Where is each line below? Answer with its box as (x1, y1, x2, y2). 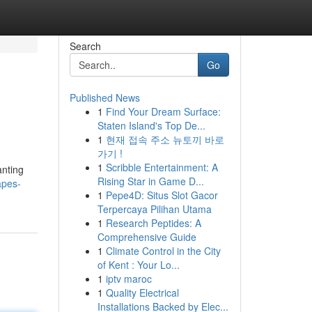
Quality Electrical (105, 286, 179, 299)
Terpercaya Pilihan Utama (97, 202, 212, 216)
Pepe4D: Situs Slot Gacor (105, 188, 218, 202)
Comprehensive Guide (97, 230, 196, 244)
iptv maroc (105, 272, 152, 286)
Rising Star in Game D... (97, 174, 204, 188)
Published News (69, 91, 140, 104)
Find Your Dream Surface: (105, 104, 221, 118)
